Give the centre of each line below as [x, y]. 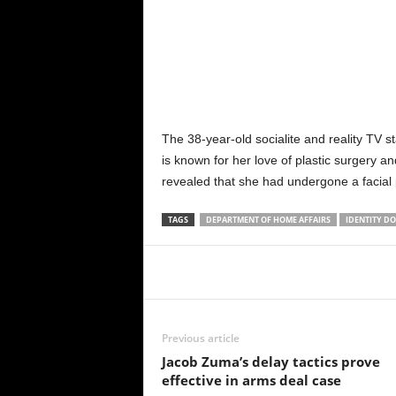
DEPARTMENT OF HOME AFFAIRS [268, 219]
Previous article [200, 338]
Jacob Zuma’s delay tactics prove [270, 361]
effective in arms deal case [251, 380]
